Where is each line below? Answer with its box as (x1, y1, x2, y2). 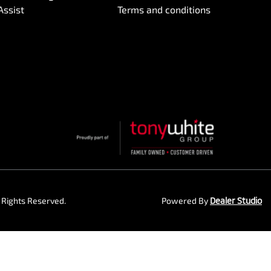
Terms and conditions (117, 4, 211, 15)
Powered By (162, 195, 210, 206)
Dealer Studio (210, 195, 262, 206)
